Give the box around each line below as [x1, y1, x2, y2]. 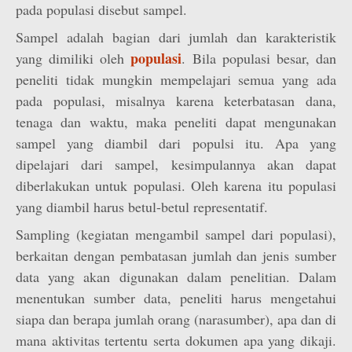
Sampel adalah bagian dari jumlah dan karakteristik [16, 27, 336, 46]
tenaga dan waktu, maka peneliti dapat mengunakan [16, 112, 336, 131]
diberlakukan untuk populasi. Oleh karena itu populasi [16, 176, 336, 195]
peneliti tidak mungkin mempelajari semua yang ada [16, 70, 336, 89]
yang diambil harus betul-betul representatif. [16, 197, 268, 216]
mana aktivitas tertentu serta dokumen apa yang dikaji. [16, 331, 336, 350]
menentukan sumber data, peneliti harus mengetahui [16, 288, 336, 307]
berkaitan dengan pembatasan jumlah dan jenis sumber [16, 246, 336, 265]
